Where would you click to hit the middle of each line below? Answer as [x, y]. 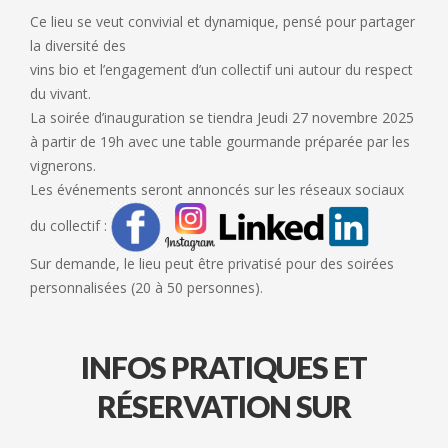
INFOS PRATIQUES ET [224, 366]
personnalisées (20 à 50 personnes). [146, 287]
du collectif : [70, 225]
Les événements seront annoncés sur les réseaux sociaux [217, 189]
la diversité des [78, 45]
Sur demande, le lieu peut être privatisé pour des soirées [212, 263]
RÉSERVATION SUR [224, 405]
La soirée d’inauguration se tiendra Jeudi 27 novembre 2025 [222, 117]
